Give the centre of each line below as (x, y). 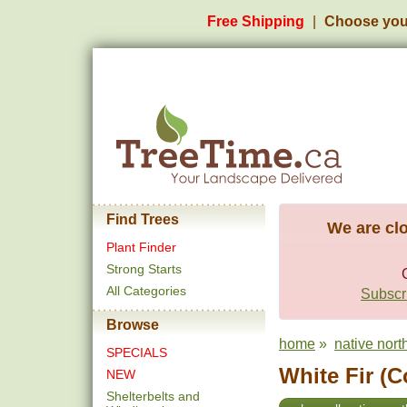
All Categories (146, 291)
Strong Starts (144, 269)
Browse (133, 325)
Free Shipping (256, 21)
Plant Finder (141, 247)
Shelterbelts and (153, 396)
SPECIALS (137, 352)
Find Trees (143, 219)
